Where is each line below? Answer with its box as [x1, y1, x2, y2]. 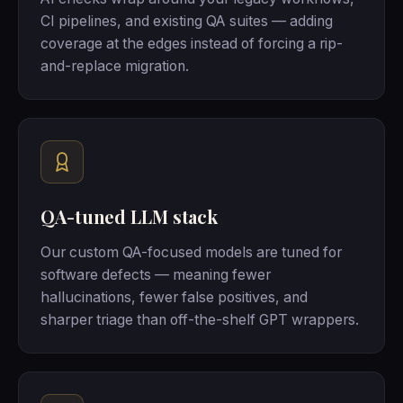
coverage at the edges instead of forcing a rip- [40, 35, 343, 53]
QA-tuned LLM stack [40, 204, 219, 229]
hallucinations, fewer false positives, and [40, 289, 308, 307]
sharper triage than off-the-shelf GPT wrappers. [40, 311, 359, 329]
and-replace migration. [40, 58, 189, 76]
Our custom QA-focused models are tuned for [40, 244, 342, 262]
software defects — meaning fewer [40, 266, 271, 284]
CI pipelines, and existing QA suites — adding [40, 13, 333, 31]
